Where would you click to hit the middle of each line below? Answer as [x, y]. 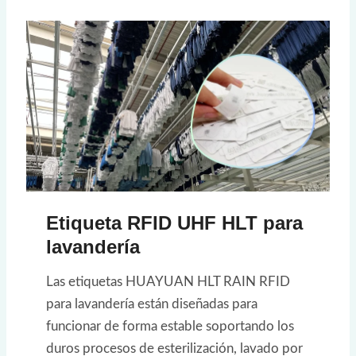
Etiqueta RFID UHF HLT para [174, 223]
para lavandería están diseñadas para [152, 304]
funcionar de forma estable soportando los [170, 327]
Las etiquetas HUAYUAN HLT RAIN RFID [168, 282]
